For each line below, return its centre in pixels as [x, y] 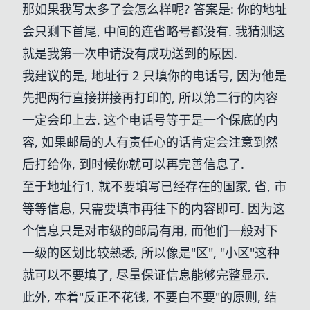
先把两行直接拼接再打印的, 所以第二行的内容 [150, 98]
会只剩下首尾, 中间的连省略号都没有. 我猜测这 [154, 31]
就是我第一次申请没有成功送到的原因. [130, 53]
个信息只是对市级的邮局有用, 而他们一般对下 [150, 230]
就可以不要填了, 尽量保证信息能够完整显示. [146, 275]
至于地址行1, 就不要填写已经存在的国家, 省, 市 [154, 186]
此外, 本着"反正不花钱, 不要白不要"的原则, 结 [149, 297]
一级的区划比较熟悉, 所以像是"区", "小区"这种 [151, 253]
